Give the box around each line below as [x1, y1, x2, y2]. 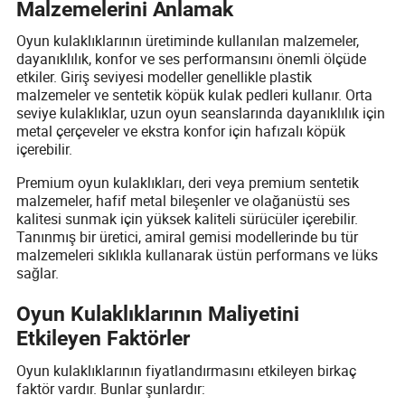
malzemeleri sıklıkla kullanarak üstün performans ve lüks [16, 244, 379, 265]
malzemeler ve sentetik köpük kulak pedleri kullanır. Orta [16, 84, 373, 105]
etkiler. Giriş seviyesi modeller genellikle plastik [16, 66, 313, 87]
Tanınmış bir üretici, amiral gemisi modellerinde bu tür [16, 226, 359, 247]
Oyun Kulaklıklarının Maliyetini [16, 302, 300, 327]
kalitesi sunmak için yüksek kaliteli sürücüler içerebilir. [16, 208, 359, 229]
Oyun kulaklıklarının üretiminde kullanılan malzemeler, [16, 30, 360, 51]
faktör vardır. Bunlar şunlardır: [16, 378, 206, 399]
